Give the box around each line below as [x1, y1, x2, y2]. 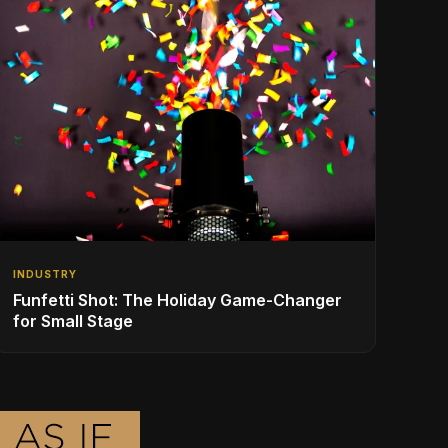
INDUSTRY [13, 267, 77, 280]
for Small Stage [13, 310, 133, 331]
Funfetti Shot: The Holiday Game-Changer [13, 289, 342, 310]
